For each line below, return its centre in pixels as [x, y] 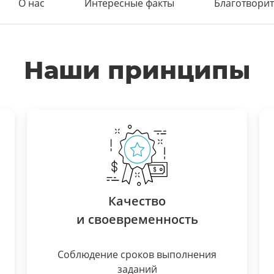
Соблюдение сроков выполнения [137, 254]
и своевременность [137, 219]
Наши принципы [137, 70]
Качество [137, 201]
